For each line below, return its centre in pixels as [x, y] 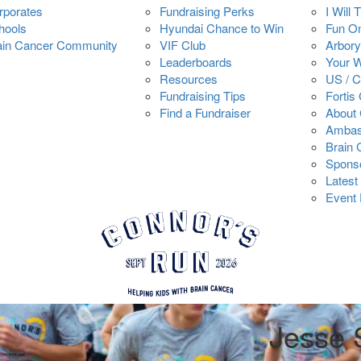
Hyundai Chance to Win [222, 28]
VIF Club [183, 45]
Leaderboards [196, 62]
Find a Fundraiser [205, 112]
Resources [189, 79]
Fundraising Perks [207, 11]
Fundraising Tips [203, 95]
